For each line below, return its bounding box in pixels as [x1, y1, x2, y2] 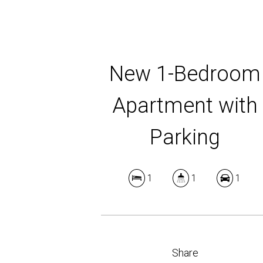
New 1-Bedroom [109, 61, 261, 86]
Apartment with [112, 93, 258, 118]
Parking [150, 124, 221, 150]
